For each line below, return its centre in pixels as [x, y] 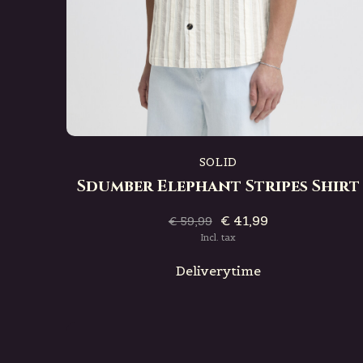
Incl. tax [218, 237]
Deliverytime [218, 271]
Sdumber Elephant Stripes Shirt [218, 186]
